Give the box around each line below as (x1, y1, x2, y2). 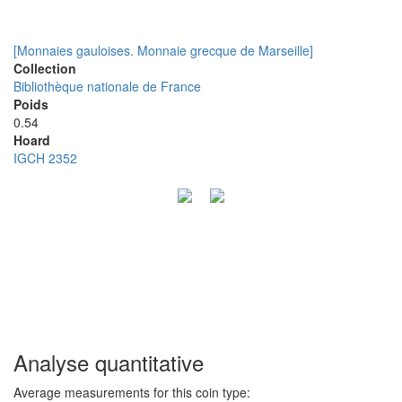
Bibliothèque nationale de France (13, 77, 201, 95)
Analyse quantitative (13, 346, 204, 378)
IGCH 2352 (13, 149, 77, 167)
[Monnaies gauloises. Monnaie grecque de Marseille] (13, 41, 313, 59)
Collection (13, 59, 76, 77)
